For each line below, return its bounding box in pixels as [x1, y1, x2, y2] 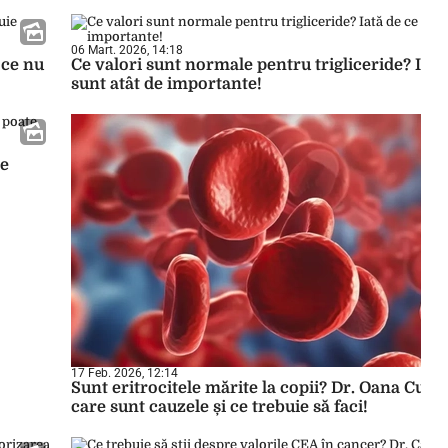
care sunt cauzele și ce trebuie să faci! [71, 398, 368, 416]
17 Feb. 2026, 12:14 [71, 366, 178, 380]
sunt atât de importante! [71, 75, 262, 93]
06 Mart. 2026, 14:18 [71, 43, 183, 57]
